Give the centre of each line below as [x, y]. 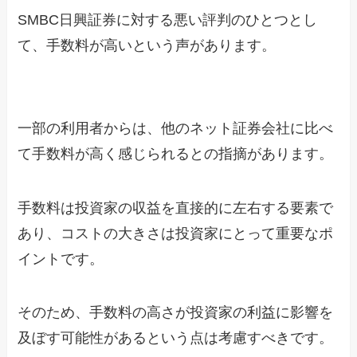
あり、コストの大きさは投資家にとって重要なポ [176, 233]
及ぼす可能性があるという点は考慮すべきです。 [176, 338]
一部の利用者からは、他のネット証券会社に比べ [176, 128]
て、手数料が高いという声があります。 [147, 46]
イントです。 [61, 259]
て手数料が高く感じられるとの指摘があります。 [176, 153]
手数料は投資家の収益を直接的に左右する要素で [176, 208]
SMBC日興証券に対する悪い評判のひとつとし [168, 20]
